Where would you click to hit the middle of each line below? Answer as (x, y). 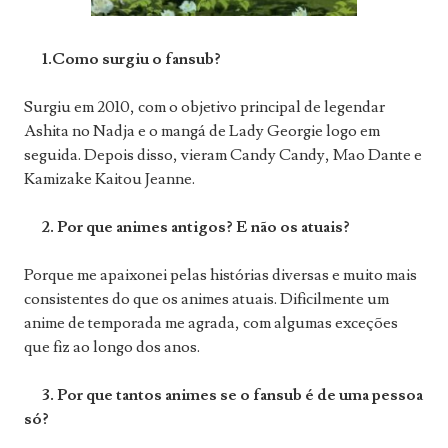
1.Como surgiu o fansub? (122, 59)
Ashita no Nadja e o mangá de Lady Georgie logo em (202, 131)
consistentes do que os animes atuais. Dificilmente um (206, 299)
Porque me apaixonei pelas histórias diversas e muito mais (220, 275)
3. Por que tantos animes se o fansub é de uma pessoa (223, 395)
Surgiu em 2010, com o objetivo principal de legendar (204, 107)
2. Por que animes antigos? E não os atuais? (187, 227)
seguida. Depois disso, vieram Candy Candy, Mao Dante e (223, 155)
